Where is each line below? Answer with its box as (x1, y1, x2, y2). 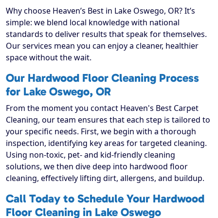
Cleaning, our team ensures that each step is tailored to (6, 114, 210, 126)
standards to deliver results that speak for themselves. (6, 29, 207, 40)
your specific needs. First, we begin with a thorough (6, 126, 196, 137)
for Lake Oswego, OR (6, 85, 111, 99)
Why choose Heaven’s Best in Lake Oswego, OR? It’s (6, 5, 195, 17)
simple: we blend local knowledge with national (6, 17, 180, 28)
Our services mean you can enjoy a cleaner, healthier (6, 40, 199, 52)
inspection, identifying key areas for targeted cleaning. (6, 138, 207, 149)
